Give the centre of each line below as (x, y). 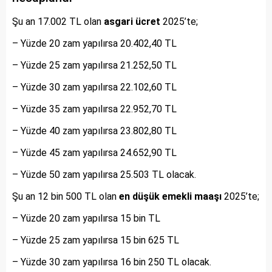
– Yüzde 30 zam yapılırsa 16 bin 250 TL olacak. (112, 262)
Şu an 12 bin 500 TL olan (66, 196)
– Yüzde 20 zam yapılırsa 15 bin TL (86, 218)
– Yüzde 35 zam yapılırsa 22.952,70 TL (94, 109)
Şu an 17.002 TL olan (58, 22)
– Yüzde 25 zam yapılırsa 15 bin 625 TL (96, 240)
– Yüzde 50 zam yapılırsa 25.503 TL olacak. (104, 175)
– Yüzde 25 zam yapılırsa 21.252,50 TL (94, 65)
